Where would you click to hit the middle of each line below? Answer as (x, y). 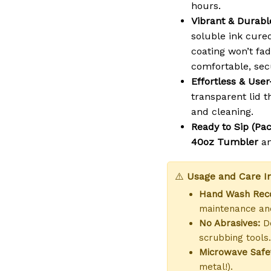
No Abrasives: (230, 224)
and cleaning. (222, 112)
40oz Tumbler (225, 142)
